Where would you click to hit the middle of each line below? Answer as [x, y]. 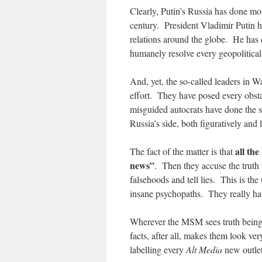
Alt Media [204, 250]
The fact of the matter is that [182, 151]
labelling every [158, 250]
